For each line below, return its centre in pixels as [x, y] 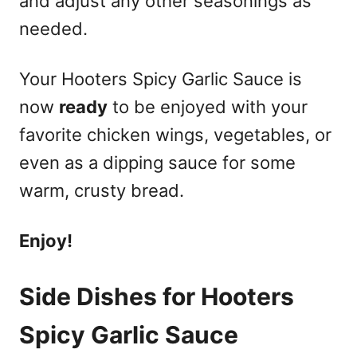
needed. [53, 28]
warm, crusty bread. [102, 190]
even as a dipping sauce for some [157, 162]
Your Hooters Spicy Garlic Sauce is [161, 78]
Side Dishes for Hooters [157, 296]
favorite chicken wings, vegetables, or [175, 134]
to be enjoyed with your [208, 106]
